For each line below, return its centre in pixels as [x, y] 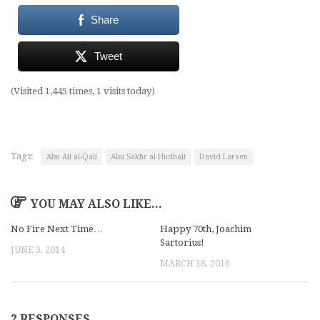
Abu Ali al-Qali [72, 156]
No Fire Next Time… [57, 229]
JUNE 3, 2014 [38, 250]
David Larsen [224, 156]
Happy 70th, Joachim [206, 229]
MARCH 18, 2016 [195, 264]
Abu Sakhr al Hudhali [148, 156]
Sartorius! [182, 243]
